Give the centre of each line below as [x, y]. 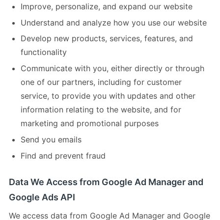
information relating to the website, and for [101, 110]
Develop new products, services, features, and [107, 39]
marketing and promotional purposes [90, 124]
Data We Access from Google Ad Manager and [106, 182]
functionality [44, 52]
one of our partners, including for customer [101, 82]
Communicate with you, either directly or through [112, 69]
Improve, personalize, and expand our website [107, 6]
